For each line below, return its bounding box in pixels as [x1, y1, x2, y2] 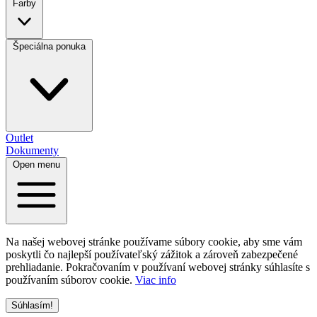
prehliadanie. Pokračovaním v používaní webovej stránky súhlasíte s [6, 261, 310, 273]
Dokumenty [6, 144, 59, 156]
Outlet [6, 132, 33, 144]
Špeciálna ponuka [13, 41, 86, 52]
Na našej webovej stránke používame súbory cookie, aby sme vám [6, 236, 302, 248]
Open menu [13, 159, 60, 170]
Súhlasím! [11, 300, 53, 311]
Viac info [135, 274, 176, 286]
